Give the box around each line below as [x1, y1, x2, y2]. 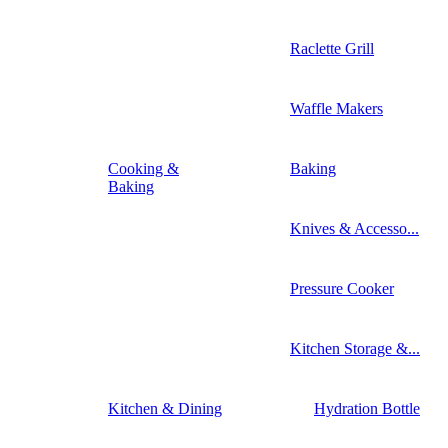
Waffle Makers [290, 99, 383, 117]
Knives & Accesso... [290, 219, 419, 237]
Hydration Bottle [314, 399, 420, 417]
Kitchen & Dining [108, 399, 222, 417]
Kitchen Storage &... [290, 339, 420, 357]
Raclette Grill [290, 39, 374, 57]
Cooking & [108, 159, 179, 177]
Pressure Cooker [290, 279, 394, 297]
